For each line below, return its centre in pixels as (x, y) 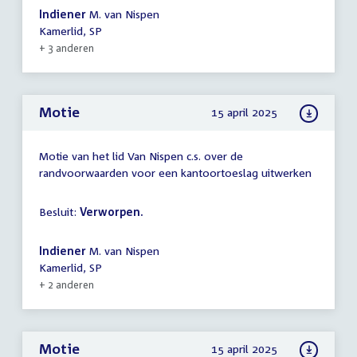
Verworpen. (112, 212)
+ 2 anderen (67, 285)
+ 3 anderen (67, 49)
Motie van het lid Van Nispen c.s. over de (141, 156)
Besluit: (59, 212)
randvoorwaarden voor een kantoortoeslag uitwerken (175, 173)
